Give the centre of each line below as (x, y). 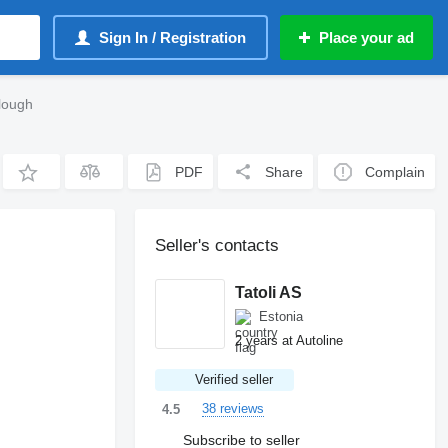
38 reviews (233, 408)
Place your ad (366, 37)
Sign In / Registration (172, 37)
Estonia (281, 316)
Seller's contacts (217, 245)
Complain (395, 171)
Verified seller (234, 379)
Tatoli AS (269, 292)
